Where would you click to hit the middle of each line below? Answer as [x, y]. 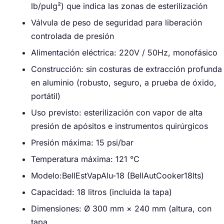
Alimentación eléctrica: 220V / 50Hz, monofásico [124, 52]
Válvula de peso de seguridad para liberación [116, 22]
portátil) [46, 96]
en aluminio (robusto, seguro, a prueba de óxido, [124, 82]
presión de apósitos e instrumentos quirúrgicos [119, 126]
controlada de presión [72, 36]
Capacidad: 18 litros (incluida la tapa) [101, 192]
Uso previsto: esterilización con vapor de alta [117, 112]
